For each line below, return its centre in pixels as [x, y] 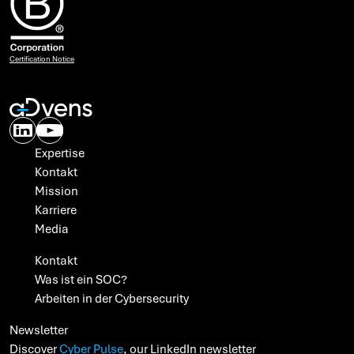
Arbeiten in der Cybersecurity [112, 299]
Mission [56, 192]
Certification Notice [42, 60]
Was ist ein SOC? [81, 280]
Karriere [56, 211]
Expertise [60, 154]
